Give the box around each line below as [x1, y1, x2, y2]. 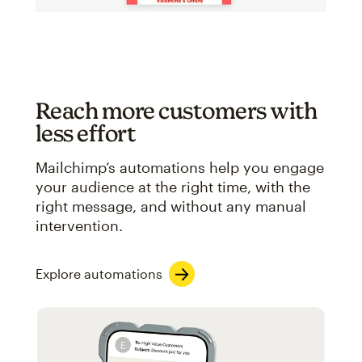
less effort [35, 119, 137, 146]
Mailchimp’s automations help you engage [35, 158, 324, 176]
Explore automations [35, 265, 162, 281]
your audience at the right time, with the [35, 177, 310, 196]
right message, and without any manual [35, 196, 306, 215]
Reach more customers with [35, 96, 318, 124]
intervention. [35, 216, 123, 234]
